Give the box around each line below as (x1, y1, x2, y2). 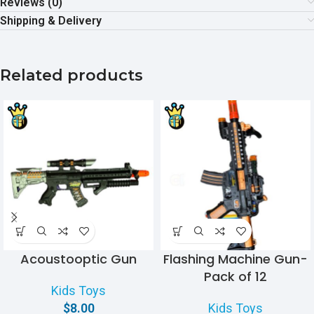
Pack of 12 (204, 268, 267, 286)
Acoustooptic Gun (20, 250, 137, 268)
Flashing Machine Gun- (163, 250, 308, 268)
